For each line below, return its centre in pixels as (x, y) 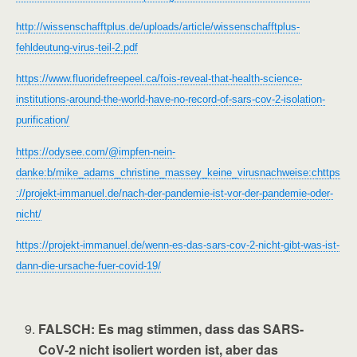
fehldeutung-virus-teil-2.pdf (77, 47)
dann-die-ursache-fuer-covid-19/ (88, 265)
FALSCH (65, 328)
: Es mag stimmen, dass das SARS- (198, 328)
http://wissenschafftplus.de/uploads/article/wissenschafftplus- (158, 27)
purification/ (43, 120)
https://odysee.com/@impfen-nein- (96, 151)
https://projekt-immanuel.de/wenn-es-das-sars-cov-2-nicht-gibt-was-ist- (178, 245)
